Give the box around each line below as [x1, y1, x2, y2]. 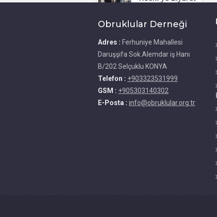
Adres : [98, 38, 122, 46]
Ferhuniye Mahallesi [122, 38, 183, 46]
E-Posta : [98, 98, 129, 107]
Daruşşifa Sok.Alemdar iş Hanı [98, 50, 190, 58]
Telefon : [98, 74, 127, 82]
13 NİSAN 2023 [145, 6, 188, 14]
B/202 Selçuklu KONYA [98, 62, 167, 70]
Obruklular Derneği [98, 18, 187, 30]
